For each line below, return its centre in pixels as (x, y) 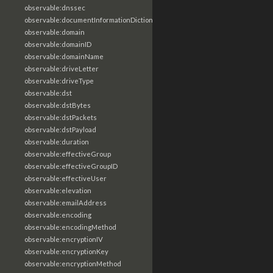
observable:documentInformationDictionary (94, 20)
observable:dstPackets (61, 117)
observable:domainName (64, 56)
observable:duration (57, 142)
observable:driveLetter (62, 69)
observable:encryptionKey (66, 251)
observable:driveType (59, 81)
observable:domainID (58, 44)
